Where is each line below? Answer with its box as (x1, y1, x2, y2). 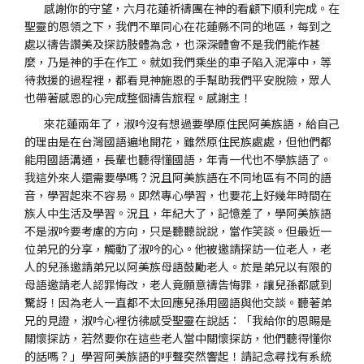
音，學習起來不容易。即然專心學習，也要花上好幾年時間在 (24, 187, 331, 203)
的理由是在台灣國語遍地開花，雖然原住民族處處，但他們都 (24, 133, 331, 149)
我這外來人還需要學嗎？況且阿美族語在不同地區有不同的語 (24, 169, 331, 185)
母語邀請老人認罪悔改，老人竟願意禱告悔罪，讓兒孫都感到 (24, 276, 331, 292)
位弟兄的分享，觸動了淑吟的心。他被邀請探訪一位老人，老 (24, 240, 331, 257)
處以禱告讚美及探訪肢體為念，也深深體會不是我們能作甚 (24, 36, 320, 52)
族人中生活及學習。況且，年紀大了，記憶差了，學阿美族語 (24, 205, 331, 221)
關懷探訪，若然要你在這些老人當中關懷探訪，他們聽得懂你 (24, 330, 331, 346)
